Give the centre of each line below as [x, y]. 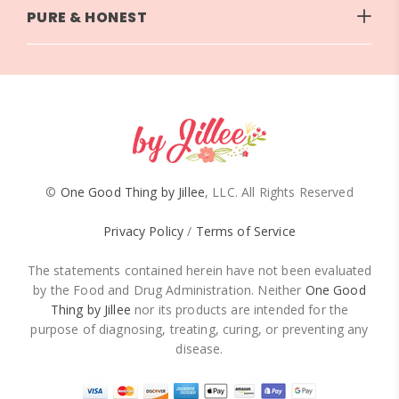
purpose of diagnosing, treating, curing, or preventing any [199, 329]
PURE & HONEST [87, 17]
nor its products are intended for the [240, 309]
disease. [199, 348]
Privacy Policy [144, 231]
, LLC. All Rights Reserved [279, 191]
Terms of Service [245, 231]
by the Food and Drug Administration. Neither [169, 289]
